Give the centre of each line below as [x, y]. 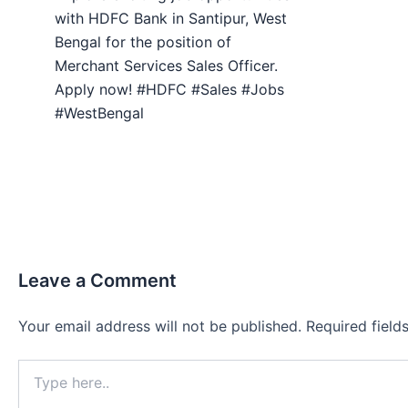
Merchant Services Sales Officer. [166, 65]
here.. [34, 386]
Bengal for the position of [143, 41]
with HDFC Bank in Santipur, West [171, 18]
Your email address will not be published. [160, 326]
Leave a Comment [97, 281]
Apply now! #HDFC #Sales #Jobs [169, 89]
